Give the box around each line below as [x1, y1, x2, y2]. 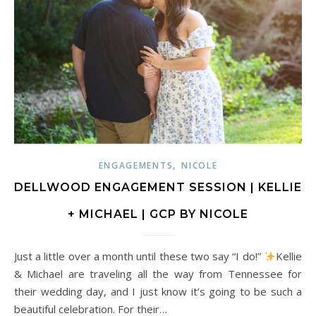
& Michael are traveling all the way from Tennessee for [14, 267, 302, 281]
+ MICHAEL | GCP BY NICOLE [68, 207, 248, 221]
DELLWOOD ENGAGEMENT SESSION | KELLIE [14, 181, 302, 195]
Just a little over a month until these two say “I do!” [17, 249, 264, 264]
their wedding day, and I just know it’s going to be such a [14, 284, 302, 299]
